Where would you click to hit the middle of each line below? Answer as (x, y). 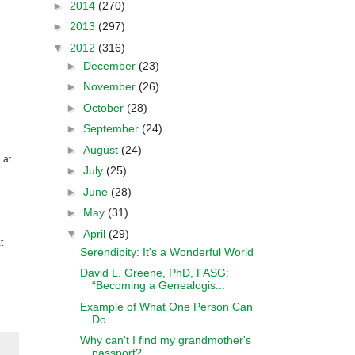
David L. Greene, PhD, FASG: (154, 273)
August (102, 149)
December (111, 65)
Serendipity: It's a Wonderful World (166, 252)
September (112, 128)
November (111, 86)
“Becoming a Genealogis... (158, 285)
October (105, 107)
